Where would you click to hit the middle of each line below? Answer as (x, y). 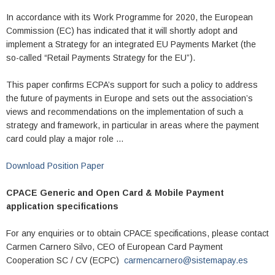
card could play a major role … (65, 139)
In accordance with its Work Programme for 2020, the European (130, 17)
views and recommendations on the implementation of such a (125, 112)
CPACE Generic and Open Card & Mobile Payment (115, 193)
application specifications (62, 207)
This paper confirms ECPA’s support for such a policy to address (132, 85)
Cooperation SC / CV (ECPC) (65, 261)
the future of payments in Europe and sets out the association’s (130, 99)
